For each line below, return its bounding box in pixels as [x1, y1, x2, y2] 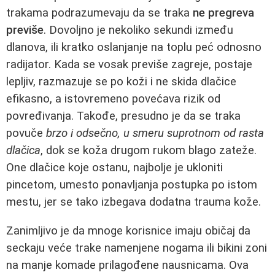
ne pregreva [193, 6, 254, 20]
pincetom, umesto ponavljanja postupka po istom [6, 177, 257, 192]
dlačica [6, 143, 41, 157]
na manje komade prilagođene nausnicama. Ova [6, 258, 249, 272]
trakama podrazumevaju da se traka [6, 6, 193, 20]
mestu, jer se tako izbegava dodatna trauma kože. [6, 195, 261, 209]
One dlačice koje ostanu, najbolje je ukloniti [6, 160, 223, 174]
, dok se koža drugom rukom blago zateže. [41, 143, 257, 157]
